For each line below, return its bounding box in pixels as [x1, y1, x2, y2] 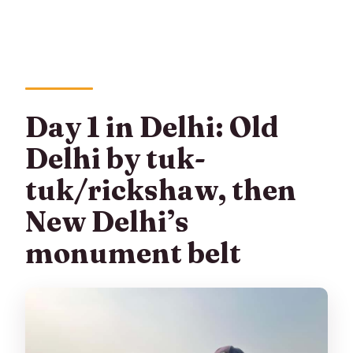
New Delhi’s [25, 204, 190, 240]
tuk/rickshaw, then [25, 173, 297, 208]
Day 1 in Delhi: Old [25, 110, 279, 145]
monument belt [25, 236, 242, 271]
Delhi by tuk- [25, 141, 206, 176]
